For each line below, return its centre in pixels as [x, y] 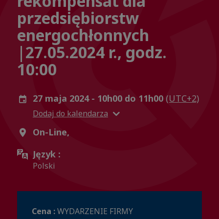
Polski [44, 166]
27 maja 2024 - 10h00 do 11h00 [99, 99]
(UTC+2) [182, 99]
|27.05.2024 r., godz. [92, 52]
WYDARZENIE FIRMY [95, 211]
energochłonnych [83, 35]
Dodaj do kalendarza [70, 114]
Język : [47, 154]
